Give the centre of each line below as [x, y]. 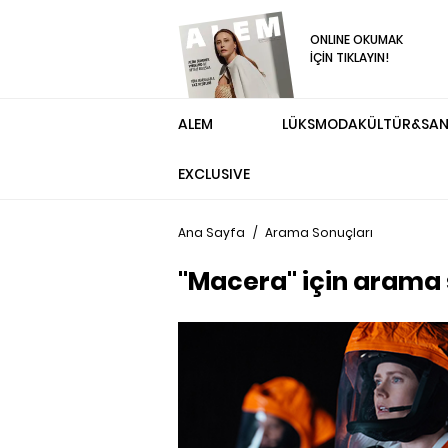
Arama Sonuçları [319, 232]
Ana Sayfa [211, 232]
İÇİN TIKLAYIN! [350, 57]
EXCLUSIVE [214, 174]
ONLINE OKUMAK [357, 39]
